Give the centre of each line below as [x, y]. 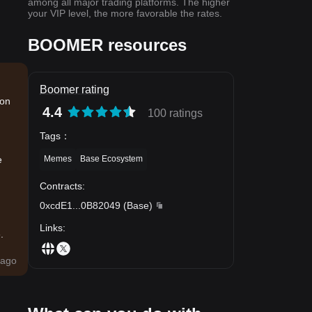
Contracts [61, 186]
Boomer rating [75, 89]
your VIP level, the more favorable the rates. [125, 13]
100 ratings [175, 113]
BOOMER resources [107, 45]
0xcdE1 [56, 205]
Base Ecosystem [111, 158]
